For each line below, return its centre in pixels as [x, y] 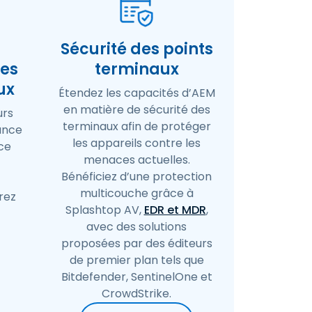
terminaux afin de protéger [136, 126]
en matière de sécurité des [136, 110]
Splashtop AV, [104, 210]
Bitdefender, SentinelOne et [136, 277]
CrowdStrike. [136, 294]
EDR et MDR [175, 210]
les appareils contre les [136, 143]
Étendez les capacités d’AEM [136, 93]
